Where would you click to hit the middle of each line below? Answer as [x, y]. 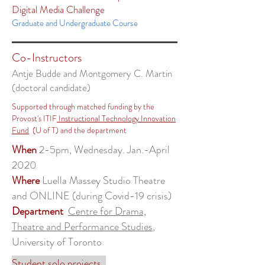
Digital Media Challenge [58, 9]
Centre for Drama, [107, 211]
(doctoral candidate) [51, 88]
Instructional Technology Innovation [116, 118]
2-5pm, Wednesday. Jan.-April [103, 150]
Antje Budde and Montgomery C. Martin [92, 73]
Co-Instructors [47, 58]
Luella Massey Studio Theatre [102, 180]
